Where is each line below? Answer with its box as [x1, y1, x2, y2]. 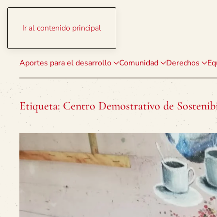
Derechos [166, 58, 200, 68]
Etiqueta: [19, 99, 63, 113]
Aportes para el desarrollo [19, 58, 111, 68]
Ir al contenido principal [22, 23, 101, 33]
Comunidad [119, 58, 158, 68]
